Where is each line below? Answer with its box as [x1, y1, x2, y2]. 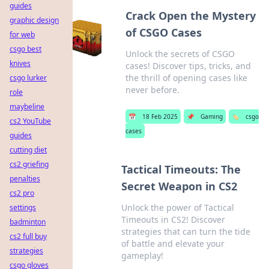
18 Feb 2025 [142, 112, 178, 121]
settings [10, 202, 36, 213]
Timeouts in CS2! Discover [121, 214, 226, 225]
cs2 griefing [10, 159, 49, 169]
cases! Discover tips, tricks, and [125, 60, 252, 71]
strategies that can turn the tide [121, 226, 251, 237]
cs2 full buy [10, 231, 47, 241]
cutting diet [10, 145, 47, 155]
